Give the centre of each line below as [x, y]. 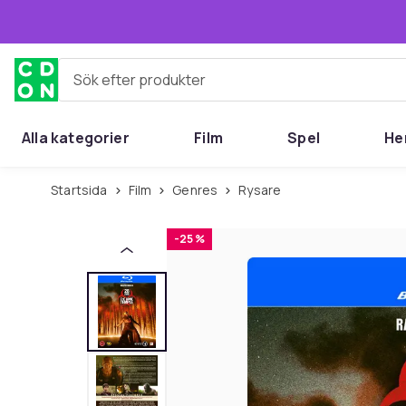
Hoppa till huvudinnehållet [132, 21]
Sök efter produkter [124, 87]
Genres [200, 190]
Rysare [264, 190]
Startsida [83, 190]
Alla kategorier [76, 138]
